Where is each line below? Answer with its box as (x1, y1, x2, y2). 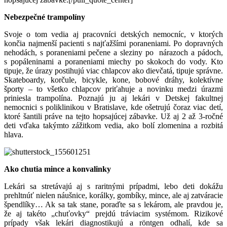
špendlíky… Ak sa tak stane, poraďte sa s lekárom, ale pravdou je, (4, 200, 223, 209)
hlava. (4, 130, 23, 139)
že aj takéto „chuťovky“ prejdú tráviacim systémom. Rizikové (4, 209, 223, 218)
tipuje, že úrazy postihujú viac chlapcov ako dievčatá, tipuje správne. (4, 66, 223, 75)
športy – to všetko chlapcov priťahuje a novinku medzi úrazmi (4, 84, 223, 93)
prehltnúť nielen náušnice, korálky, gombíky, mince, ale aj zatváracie (4, 191, 223, 200)
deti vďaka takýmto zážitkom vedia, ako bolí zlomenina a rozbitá (4, 121, 223, 130)
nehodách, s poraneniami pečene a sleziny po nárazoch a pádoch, (4, 48, 223, 57)
